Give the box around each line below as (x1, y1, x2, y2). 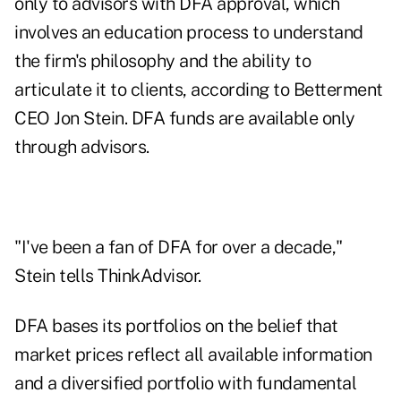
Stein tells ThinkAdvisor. (14, 265, 201, 287)
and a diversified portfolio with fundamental (14, 372, 356, 395)
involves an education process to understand (14, 21, 363, 44)
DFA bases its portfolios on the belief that (14, 315, 338, 337)
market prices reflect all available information (14, 344, 372, 366)
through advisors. (14, 136, 149, 158)
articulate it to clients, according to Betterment (14, 79, 383, 101)
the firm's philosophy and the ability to (14, 50, 311, 73)
